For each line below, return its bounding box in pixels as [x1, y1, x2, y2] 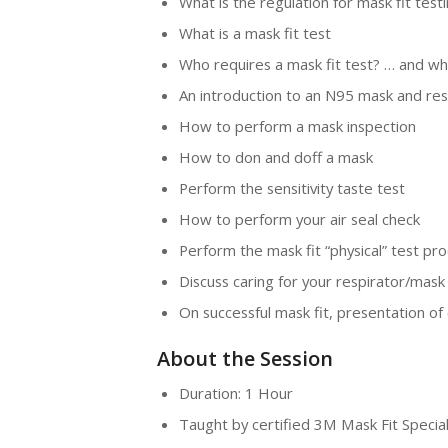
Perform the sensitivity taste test [178, 178, 405, 199]
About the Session [157, 345, 333, 373]
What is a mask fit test [178, 23, 331, 44]
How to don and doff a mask [178, 147, 373, 168]
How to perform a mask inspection [178, 116, 416, 137]
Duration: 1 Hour [178, 383, 293, 404]
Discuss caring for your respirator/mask [178, 271, 445, 292]
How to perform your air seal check [178, 209, 420, 230]
